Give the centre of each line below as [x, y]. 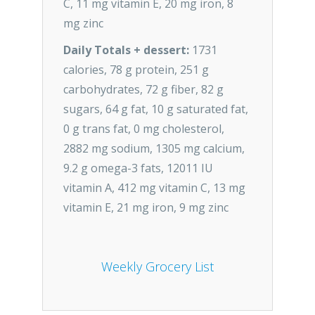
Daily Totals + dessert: [126, 50]
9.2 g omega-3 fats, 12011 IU [138, 168]
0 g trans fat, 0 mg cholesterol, [144, 129]
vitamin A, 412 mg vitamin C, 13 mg [154, 188]
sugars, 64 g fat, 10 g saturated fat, [156, 109]
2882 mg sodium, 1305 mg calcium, [154, 148]
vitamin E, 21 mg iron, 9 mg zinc [146, 207]
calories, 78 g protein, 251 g [136, 70]
